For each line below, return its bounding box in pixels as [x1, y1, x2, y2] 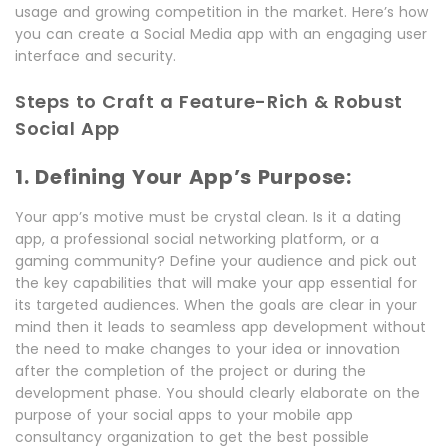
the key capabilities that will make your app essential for [15, 273, 417, 293]
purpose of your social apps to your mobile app [15, 405, 353, 425]
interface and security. [15, 46, 176, 66]
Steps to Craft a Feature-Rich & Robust [15, 89, 403, 114]
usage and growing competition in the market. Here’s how [15, 2, 428, 22]
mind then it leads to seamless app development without [15, 317, 426, 337]
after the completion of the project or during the [15, 361, 366, 381]
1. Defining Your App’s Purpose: [15, 163, 352, 191]
